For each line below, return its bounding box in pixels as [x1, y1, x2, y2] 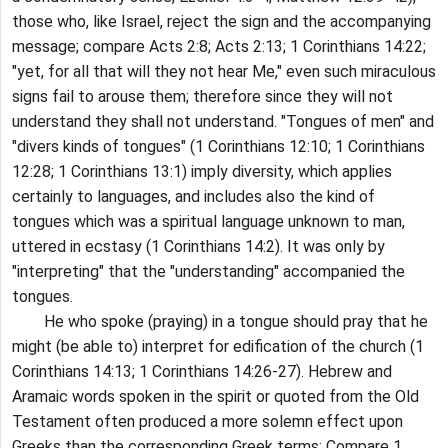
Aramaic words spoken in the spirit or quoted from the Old [12, 387, 419, 407]
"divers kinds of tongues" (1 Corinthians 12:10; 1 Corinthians [12, 137, 425, 157]
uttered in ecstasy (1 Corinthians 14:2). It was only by [12, 237, 385, 257]
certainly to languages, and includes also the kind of [12, 187, 375, 207]
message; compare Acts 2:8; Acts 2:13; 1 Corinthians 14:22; [12, 37, 426, 57]
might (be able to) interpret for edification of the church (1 [12, 337, 424, 357]
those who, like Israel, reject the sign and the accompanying [12, 12, 431, 32]
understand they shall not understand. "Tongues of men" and [12, 112, 434, 132]
